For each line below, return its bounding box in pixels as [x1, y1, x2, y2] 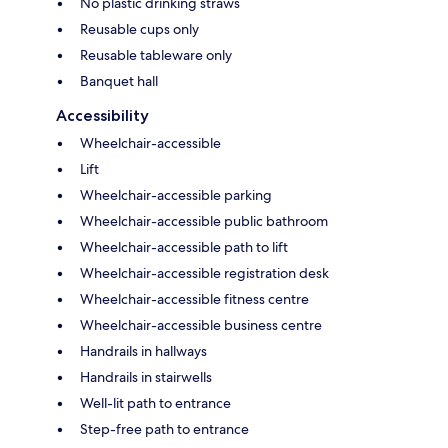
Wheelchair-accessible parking [80, 186, 272, 205]
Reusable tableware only [80, 46, 232, 65]
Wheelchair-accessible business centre [80, 316, 322, 335]
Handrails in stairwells [80, 368, 212, 387]
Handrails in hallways [80, 342, 207, 361]
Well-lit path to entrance [80, 394, 231, 413]
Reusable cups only [80, 20, 199, 39]
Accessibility [56, 106, 149, 126]
